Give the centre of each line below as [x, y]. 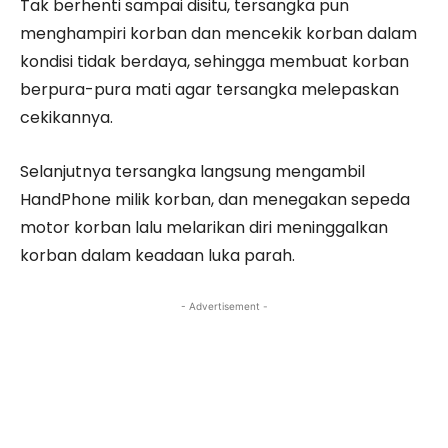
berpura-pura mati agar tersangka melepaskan [209, 89]
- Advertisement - [224, 306]
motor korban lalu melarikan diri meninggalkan [204, 227]
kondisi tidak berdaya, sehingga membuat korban [214, 61]
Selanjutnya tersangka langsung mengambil [192, 171]
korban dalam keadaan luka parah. [157, 255]
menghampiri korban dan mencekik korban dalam [218, 33]
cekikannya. [66, 117]
